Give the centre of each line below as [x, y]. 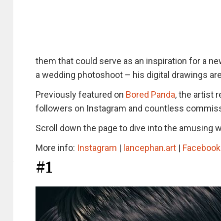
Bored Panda [150, 94]
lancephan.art [150, 148]
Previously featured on [81, 94]
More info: [56, 148]
